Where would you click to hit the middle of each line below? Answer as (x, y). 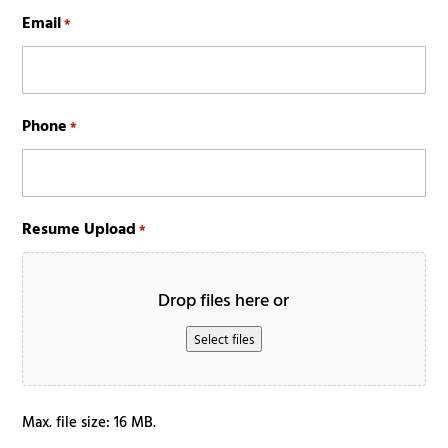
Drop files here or (224, 299)
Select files (223, 339)
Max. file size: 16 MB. (89, 421)
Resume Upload (79, 228)
